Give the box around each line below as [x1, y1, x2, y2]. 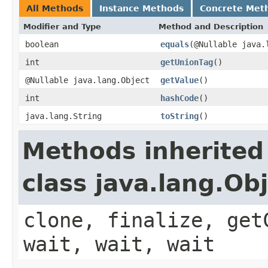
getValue [160, 75, 199, 85]
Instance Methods [99, 3, 184, 13]
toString [160, 111, 199, 121]
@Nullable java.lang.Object [25, 75, 150, 85]
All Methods [26, 3, 83, 13]
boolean [25, 39, 59, 49]
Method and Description [159, 22, 263, 31]
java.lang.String [25, 111, 102, 121]
